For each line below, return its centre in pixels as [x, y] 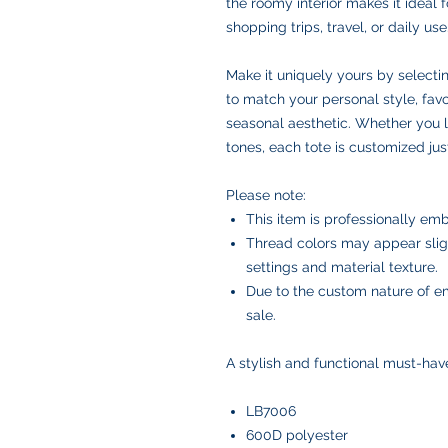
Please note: [266, 195]
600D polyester [297, 435]
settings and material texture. [342, 267]
